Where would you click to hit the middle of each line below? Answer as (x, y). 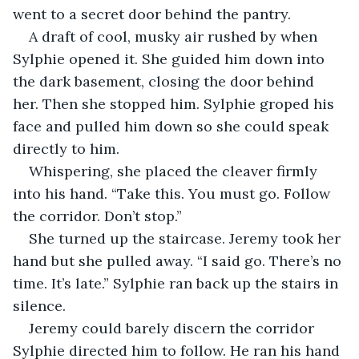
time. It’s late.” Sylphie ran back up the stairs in (177, 283)
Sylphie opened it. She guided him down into (171, 58)
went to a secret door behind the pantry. (154, 14)
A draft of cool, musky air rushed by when (175, 36)
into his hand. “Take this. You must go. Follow (173, 193)
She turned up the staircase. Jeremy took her (187, 238)
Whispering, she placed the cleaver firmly (175, 171)
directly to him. (68, 148)
